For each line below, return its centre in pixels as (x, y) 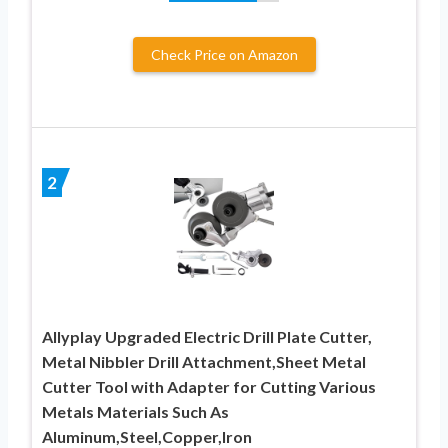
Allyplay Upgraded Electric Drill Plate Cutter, (207, 336)
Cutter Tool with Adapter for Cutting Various (209, 386)
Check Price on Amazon (224, 54)
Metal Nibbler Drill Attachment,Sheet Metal (204, 361)
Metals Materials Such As (135, 411)
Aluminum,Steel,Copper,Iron (147, 436)
